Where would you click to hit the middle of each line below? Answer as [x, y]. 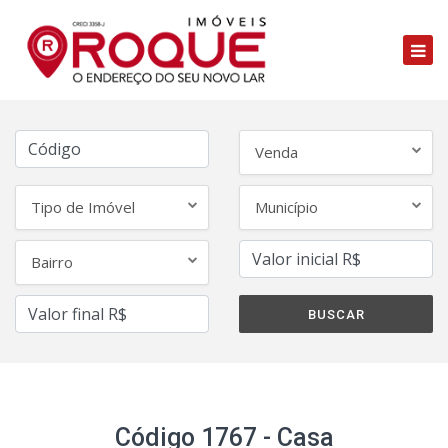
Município [286, 207]
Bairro [52, 262]
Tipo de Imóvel [83, 207]
